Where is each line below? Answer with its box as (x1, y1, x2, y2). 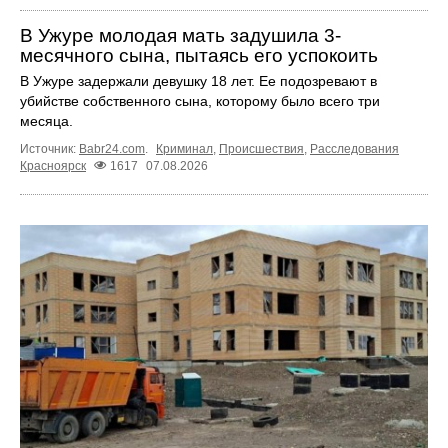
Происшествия (219, 142, 304, 157)
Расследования (310, 142, 399, 157)
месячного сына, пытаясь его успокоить (20, 45, 378, 67)
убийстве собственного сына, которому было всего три (20, 93, 380, 110)
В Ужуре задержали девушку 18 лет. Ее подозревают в (20, 73, 377, 90)
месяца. (20, 113, 73, 130)
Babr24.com (79, 142, 145, 157)
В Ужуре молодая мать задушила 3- (20, 25, 341, 47)
